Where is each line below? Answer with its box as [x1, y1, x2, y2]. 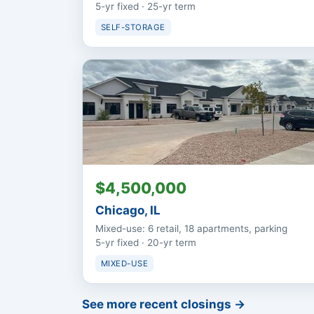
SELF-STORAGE [101, 22, 165, 33]
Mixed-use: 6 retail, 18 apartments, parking [95, 223, 287, 235]
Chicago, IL [95, 203, 161, 218]
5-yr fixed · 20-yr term [95, 237, 196, 249]
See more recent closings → [82, 297, 245, 312]
